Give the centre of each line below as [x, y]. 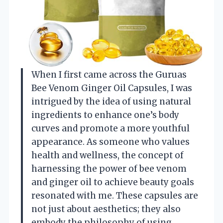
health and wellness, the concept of [108, 155]
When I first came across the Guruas [109, 74]
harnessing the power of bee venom [109, 168]
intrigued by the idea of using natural [111, 101]
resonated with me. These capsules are [115, 195]
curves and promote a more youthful [111, 128]
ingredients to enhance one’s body [105, 115]
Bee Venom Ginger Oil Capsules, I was [112, 88]
